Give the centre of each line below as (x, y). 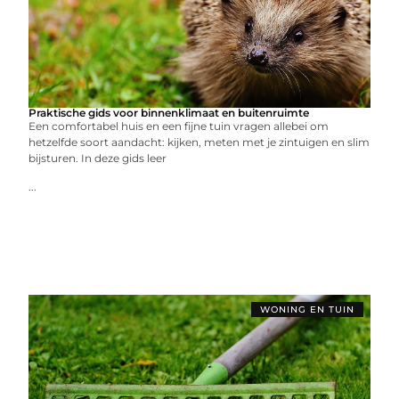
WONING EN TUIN (307, 309)
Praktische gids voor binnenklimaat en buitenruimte (169, 113)
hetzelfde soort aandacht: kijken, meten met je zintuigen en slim (199, 142)
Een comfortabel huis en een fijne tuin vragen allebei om (179, 126)
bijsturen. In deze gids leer (98, 158)
